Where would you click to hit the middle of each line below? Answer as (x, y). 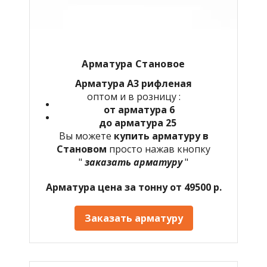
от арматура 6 (139, 109)
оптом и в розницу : (133, 96)
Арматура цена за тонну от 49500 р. (133, 187)
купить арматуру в (161, 136)
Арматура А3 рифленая (133, 83)
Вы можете (86, 136)
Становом (83, 149)
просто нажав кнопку (160, 149)
